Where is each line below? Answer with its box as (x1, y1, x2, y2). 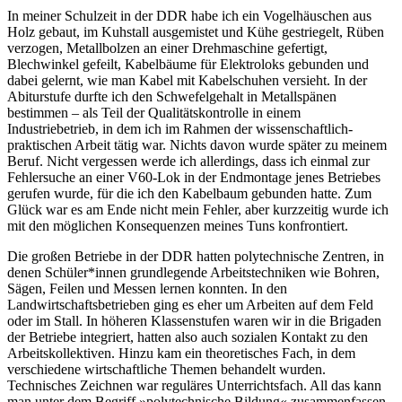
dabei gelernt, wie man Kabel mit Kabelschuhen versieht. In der (7, 73, 367, 89)
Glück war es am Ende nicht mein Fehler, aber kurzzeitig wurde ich (7, 202, 389, 218)
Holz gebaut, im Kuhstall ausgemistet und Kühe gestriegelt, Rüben (7, 24, 384, 40)
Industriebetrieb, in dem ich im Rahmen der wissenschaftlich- (7, 121, 353, 137)
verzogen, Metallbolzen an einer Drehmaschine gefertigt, (7, 40, 328, 57)
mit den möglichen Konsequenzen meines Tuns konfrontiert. (7, 218, 348, 234)
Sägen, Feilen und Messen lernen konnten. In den (7, 281, 287, 297)
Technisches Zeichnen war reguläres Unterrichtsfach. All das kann (7, 378, 381, 394)
